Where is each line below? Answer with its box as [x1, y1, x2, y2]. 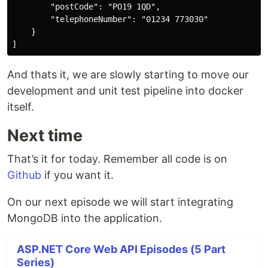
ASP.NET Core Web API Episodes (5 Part [17, 243, 226, 256]
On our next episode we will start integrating [7, 196, 233, 209]
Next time [7, 126, 83, 146]
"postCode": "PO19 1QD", [12, 2, 160, 12]
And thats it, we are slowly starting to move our [7, 68, 249, 81]
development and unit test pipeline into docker [7, 84, 243, 98]
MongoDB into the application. [7, 212, 162, 225]
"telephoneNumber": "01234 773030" [12, 14, 208, 25]
